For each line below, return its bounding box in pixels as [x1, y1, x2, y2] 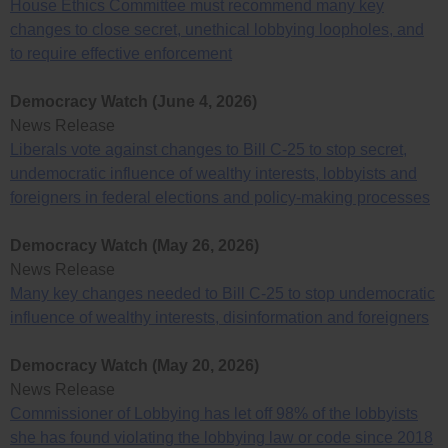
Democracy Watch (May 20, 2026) [10, 357, 259, 375]
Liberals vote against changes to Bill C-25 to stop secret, [10, 141, 407, 159]
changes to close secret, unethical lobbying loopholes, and [10, 21, 424, 39]
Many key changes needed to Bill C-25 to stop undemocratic [10, 285, 435, 303]
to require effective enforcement [10, 45, 232, 63]
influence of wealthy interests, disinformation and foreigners [10, 309, 429, 327]
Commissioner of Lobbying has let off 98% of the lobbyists [10, 405, 418, 423]
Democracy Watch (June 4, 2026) [10, 93, 257, 111]
